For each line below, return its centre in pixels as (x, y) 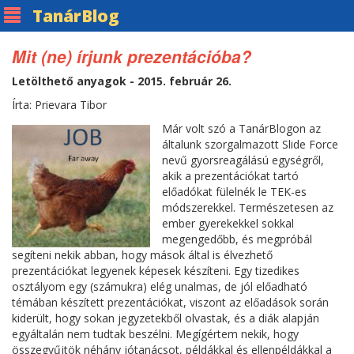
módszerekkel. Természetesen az (248, 207)
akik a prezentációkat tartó (231, 176)
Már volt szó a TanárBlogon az (242, 128)
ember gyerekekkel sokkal (228, 223)
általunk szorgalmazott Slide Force (250, 144)
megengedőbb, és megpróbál (237, 239)
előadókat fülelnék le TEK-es (235, 192)
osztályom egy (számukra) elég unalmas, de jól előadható (160, 286)
